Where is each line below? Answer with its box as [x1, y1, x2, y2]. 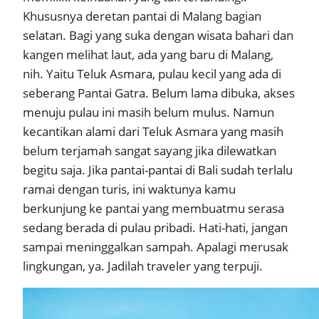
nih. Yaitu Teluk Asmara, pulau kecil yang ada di [23, 66, 281, 83]
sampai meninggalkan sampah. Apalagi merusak [23, 239, 288, 256]
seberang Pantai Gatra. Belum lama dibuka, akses [23, 85, 295, 102]
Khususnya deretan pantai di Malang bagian [23, 8, 261, 25]
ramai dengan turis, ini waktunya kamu [23, 181, 236, 198]
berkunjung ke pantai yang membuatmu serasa [23, 200, 284, 217]
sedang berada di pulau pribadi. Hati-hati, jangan [23, 219, 288, 236]
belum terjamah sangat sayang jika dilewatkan [23, 142, 276, 159]
